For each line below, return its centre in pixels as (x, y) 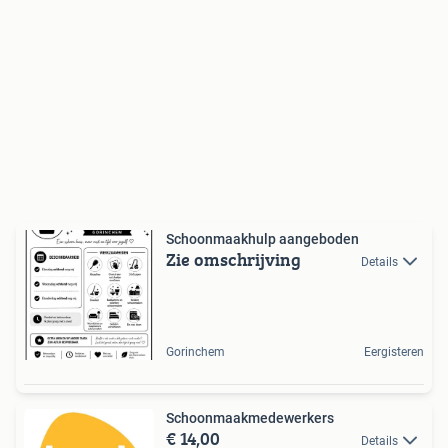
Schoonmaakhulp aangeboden (262, 238)
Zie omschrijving (233, 259)
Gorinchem (195, 351)
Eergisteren (394, 351)
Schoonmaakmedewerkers (250, 417)
